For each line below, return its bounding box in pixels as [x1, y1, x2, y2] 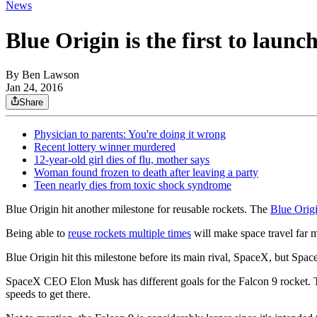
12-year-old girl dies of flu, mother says [34, 154, 209, 166]
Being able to [6, 227, 68, 240]
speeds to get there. [6, 288, 91, 301]
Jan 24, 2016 [6, 81, 63, 94]
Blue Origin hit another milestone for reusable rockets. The [6, 203, 270, 216]
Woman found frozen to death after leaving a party [34, 166, 258, 179]
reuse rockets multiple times [68, 227, 191, 240]
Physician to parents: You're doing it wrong [34, 128, 226, 141]
